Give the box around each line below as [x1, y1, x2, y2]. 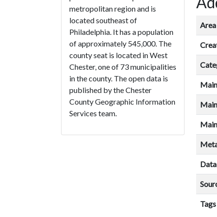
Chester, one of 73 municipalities [69, 62, 176, 71]
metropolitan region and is [69, 3, 156, 13]
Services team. [69, 108, 117, 118]
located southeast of [69, 15, 137, 25]
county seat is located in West [69, 50, 168, 60]
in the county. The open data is [69, 73, 168, 83]
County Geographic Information [69, 96, 175, 106]
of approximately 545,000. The [69, 38, 171, 48]
